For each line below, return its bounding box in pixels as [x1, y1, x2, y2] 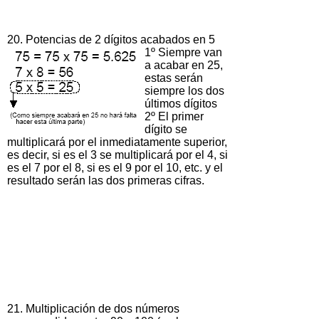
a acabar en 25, [145, 58, 223, 71]
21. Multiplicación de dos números [7, 302, 179, 315]
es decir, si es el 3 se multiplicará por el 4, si [7, 148, 228, 161]
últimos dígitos [145, 97, 217, 110]
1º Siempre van [145, 46, 222, 58]
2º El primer [145, 110, 204, 122]
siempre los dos [145, 84, 224, 97]
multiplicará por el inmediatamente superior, [7, 135, 227, 148]
